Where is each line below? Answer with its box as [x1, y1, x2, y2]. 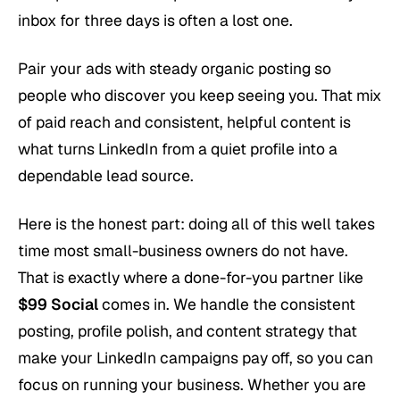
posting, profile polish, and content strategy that [18, 320, 357, 341]
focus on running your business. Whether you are [18, 373, 366, 395]
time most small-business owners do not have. [18, 239, 348, 261]
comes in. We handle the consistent [98, 293, 355, 314]
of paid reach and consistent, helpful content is [18, 111, 351, 132]
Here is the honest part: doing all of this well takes [18, 212, 375, 234]
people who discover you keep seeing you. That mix [18, 84, 381, 105]
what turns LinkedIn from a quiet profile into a [18, 137, 337, 159]
